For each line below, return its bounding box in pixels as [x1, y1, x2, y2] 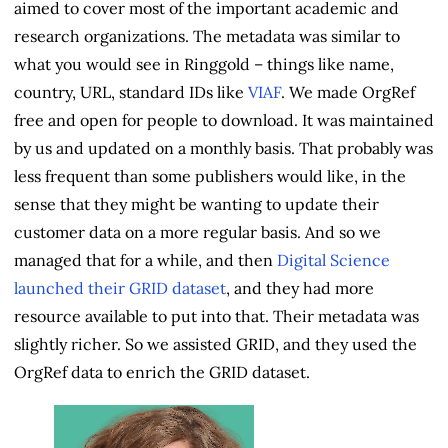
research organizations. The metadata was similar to [14, 25, 400, 46]
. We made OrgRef [281, 81, 415, 102]
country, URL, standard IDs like [14, 81, 248, 102]
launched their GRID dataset [14, 277, 226, 298]
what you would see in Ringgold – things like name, [14, 53, 394, 74]
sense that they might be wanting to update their [14, 193, 379, 214]
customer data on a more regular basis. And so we [14, 221, 381, 242]
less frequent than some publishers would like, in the [14, 165, 406, 186]
